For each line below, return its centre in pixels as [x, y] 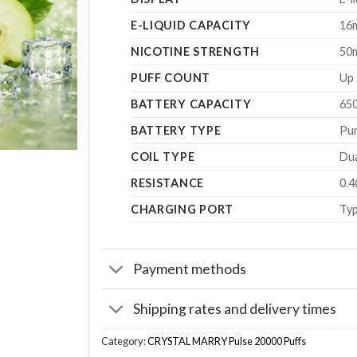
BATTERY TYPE [176, 131]
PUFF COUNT [170, 78]
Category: [124, 341]
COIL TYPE [163, 157]
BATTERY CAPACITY [191, 104]
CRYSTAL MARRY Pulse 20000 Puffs [227, 341]
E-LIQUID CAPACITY [191, 25]
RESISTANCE [167, 183]
